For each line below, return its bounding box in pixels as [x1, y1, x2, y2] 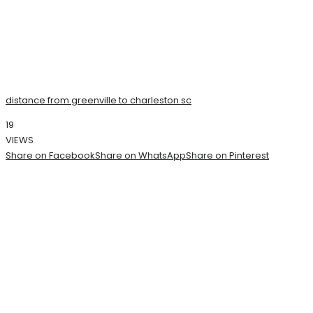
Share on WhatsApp [95, 148, 186, 162]
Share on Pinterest [186, 148, 269, 162]
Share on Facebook [6, 148, 95, 162]
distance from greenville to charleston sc [6, 93, 191, 107]
